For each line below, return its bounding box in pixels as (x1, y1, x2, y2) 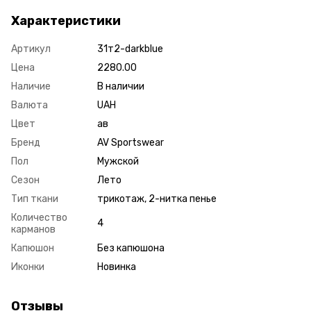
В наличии (97, 80, 144, 92)
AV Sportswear (97, 136, 164, 149)
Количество (11, 211, 67, 224)
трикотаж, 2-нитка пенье (97, 192, 217, 205)
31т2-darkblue (97, 42, 163, 55)
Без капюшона (97, 242, 165, 254)
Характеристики (11, 12, 121, 28)
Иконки (11, 260, 44, 273)
